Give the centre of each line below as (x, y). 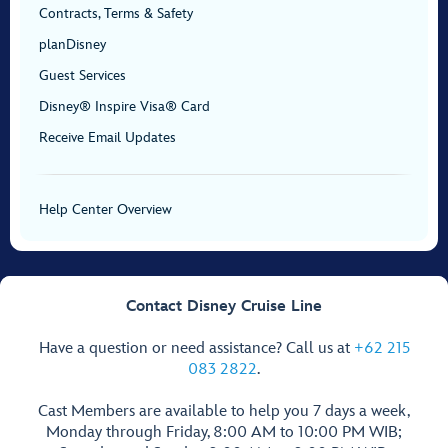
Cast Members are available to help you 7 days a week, (224, 411)
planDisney (72, 44)
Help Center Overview (105, 209)
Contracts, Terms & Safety (116, 13)
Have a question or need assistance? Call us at (196, 348)
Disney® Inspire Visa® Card (124, 106)
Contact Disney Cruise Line (224, 306)
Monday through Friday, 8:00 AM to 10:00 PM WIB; (224, 432)
